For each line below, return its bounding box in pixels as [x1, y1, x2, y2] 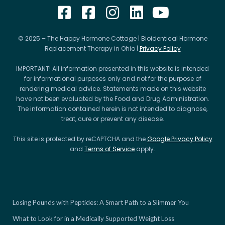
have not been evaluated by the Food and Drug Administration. [16, 94, 209, 103]
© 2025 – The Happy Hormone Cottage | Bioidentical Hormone [18, 34, 207, 43]
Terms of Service [84, 145, 135, 153]
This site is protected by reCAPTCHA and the [13, 135, 147, 143]
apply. [135, 145, 155, 153]
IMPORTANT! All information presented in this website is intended [16, 64, 209, 73]
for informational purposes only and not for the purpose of [24, 74, 201, 83]
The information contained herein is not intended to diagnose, [18, 104, 207, 113]
